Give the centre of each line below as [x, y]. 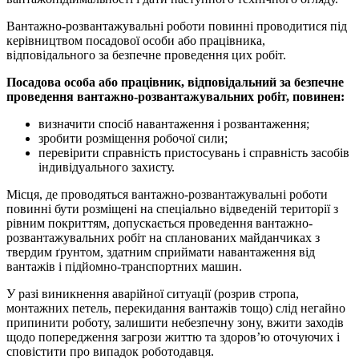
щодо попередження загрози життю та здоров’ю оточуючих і [173, 337]
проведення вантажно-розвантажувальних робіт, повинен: [175, 96]
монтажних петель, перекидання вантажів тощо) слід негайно [176, 308]
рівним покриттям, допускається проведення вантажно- [159, 223]
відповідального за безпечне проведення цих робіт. [146, 54]
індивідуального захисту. [107, 167]
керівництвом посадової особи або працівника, [136, 40]
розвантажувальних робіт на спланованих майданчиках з [163, 237]
